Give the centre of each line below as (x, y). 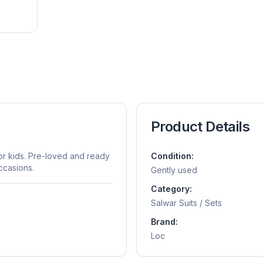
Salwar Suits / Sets (186, 203)
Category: (171, 188)
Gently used (174, 170)
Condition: (172, 156)
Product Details (200, 126)
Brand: (164, 221)
